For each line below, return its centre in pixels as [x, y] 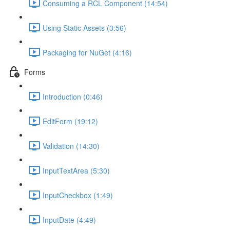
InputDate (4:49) [69, 219]
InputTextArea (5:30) [76, 170]
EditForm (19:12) [70, 121]
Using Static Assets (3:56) [84, 27]
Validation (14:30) [71, 146]
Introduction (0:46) [73, 96]
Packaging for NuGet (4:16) [87, 52]
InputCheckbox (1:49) [78, 195]
